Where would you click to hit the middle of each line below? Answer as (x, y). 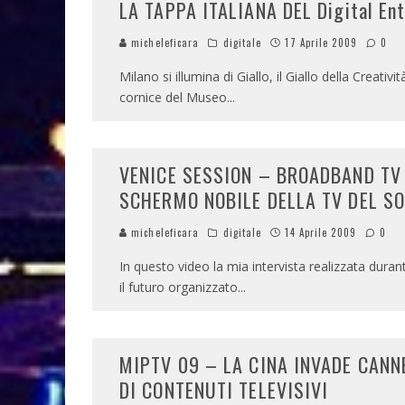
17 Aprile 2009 (321, 42)
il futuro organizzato (179, 287)
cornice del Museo (173, 97)
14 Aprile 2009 (320, 232)
